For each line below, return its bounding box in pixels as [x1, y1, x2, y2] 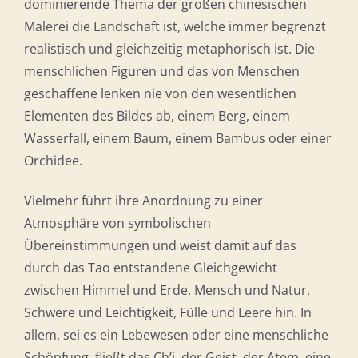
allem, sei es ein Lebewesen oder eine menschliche [23, 326, 328, 344]
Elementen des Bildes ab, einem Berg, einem [23, 107, 290, 125]
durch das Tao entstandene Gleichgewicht [23, 259, 277, 277]
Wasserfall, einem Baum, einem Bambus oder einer [23, 129, 332, 148]
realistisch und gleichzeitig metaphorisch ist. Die [23, 40, 315, 58]
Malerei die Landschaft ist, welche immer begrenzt [23, 18, 326, 36]
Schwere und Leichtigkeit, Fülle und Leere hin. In [23, 304, 312, 322]
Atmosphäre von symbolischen [23, 214, 211, 233]
